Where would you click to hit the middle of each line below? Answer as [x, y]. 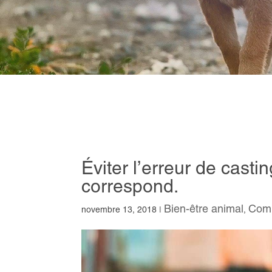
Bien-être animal [204, 208]
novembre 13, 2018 [119, 209]
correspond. [130, 186]
